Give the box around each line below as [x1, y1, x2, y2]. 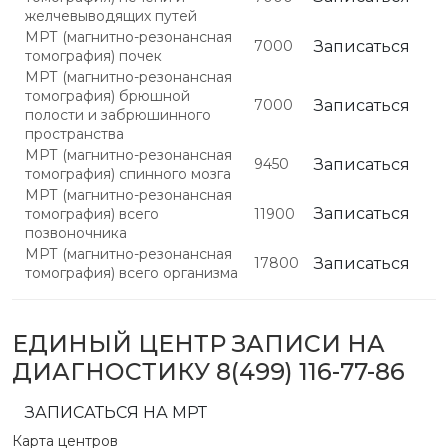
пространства [25, 125, 124, 143]
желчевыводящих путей [25, 7, 197, 25]
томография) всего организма [25, 264, 238, 282]
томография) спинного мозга [25, 165, 231, 183]
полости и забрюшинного [25, 106, 211, 124]
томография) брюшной [25, 87, 190, 105]
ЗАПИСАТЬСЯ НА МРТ [25, 403, 207, 422]
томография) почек [25, 47, 162, 65]
